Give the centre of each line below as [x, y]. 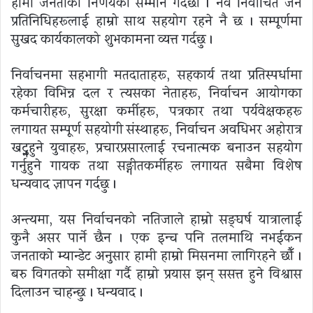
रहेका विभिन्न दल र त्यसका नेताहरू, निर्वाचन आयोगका [156, 93]
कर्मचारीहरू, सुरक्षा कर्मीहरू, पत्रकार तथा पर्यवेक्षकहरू [156, 111]
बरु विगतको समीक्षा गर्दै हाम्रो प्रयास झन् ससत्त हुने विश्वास [156, 274]
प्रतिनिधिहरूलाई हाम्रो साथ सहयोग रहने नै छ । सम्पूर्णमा [156, 21]
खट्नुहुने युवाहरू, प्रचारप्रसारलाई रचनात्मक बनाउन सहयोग [156, 148]
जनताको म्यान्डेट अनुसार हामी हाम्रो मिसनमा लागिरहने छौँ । [156, 256]
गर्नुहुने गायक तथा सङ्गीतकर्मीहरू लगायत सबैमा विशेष [156, 166]
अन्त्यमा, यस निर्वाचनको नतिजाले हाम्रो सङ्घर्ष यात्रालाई [156, 220]
